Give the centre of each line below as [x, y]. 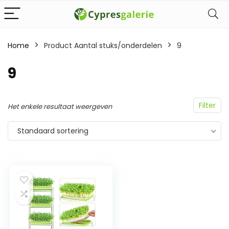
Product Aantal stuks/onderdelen [103, 45]
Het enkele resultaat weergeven [60, 107]
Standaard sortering [53, 131]
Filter [207, 105]
